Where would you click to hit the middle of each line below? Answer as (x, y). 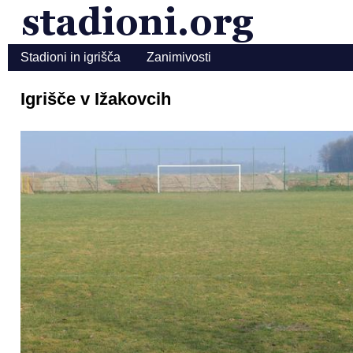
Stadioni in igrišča (71, 57)
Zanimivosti (179, 57)
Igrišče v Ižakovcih (96, 98)
